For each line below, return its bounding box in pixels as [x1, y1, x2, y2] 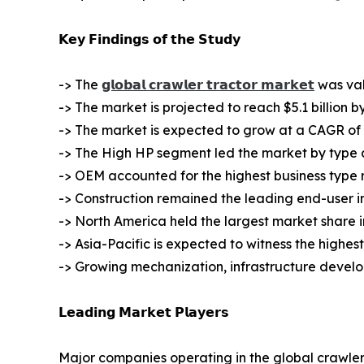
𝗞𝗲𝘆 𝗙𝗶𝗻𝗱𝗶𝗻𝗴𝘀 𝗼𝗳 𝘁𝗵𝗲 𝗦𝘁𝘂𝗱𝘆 [58, 30, 240, 47]
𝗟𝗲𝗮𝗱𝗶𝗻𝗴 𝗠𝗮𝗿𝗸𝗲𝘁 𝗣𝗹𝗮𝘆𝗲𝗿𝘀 [58, 303, 229, 320]
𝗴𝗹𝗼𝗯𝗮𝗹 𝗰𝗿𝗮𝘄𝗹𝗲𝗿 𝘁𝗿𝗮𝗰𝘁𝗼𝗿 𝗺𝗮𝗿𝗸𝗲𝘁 [102, 76, 314, 93]
